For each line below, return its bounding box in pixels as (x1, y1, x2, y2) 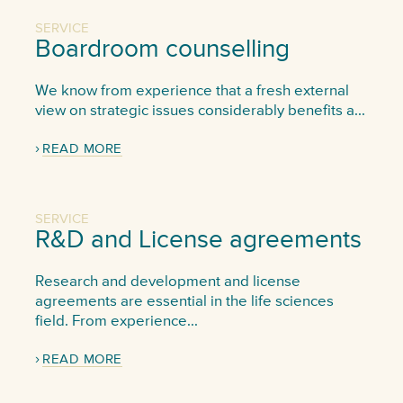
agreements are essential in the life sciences (34, 293, 334, 309)
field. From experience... (34, 313, 198, 329)
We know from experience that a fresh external (34, 83, 349, 99)
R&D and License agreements (34, 227, 362, 253)
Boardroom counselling (34, 36, 290, 62)
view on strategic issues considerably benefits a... (34, 103, 365, 119)
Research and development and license (34, 273, 300, 290)
